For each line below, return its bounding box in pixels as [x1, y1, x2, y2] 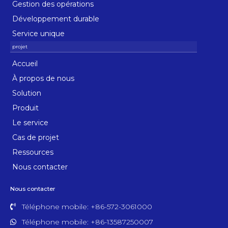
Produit [12, 103, 39, 112]
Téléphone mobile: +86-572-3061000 [21, 202, 152, 211]
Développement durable [12, 14, 99, 23]
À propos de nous [12, 73, 74, 83]
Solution [12, 88, 41, 98]
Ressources [12, 147, 53, 157]
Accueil [12, 59, 38, 68]
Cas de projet [12, 132, 59, 142]
